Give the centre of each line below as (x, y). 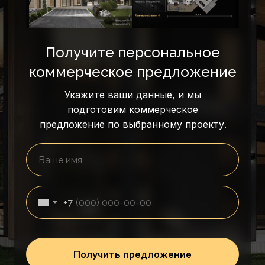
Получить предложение (132, 254)
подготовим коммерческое (133, 109)
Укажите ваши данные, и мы (133, 95)
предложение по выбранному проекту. (133, 124)
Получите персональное (133, 52)
